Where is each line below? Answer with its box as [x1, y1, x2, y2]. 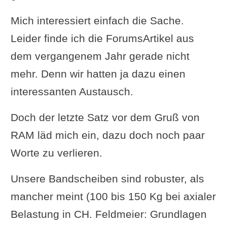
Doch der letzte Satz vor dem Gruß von [10, 111, 200, 123]
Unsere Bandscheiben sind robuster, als [10, 172, 204, 184]
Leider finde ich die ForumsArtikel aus [10, 32, 194, 44]
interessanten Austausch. [10, 85, 133, 97]
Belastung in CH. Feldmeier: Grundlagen [10, 208, 207, 220]
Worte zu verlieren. [10, 146, 102, 159]
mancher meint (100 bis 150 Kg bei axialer [10, 190, 216, 202]
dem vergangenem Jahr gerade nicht [10, 50, 190, 62]
